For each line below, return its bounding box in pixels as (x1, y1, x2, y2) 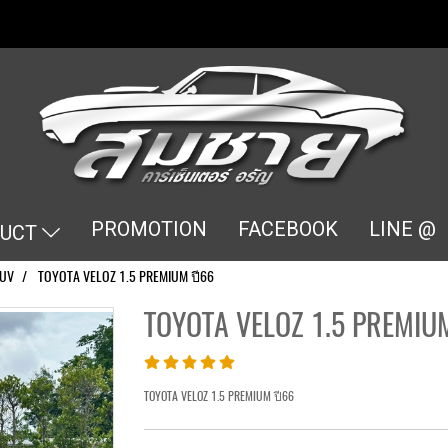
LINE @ (368, 217, 436, 241)
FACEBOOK (237, 217, 338, 241)
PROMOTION (90, 217, 207, 241)
